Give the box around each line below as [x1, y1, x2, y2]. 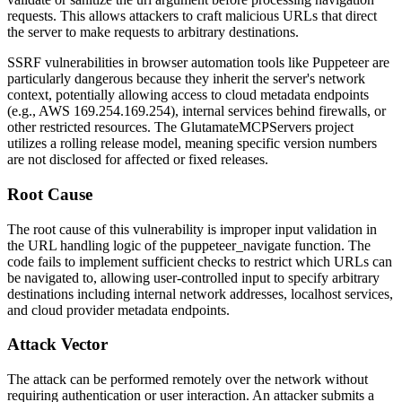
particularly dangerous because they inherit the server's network [7, 71, 365, 87]
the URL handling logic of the [7, 237, 180, 253]
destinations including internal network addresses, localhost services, [7, 285, 393, 301]
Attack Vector [7, 335, 108, 354]
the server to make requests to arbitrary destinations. [7, 24, 299, 40]
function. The [291, 237, 371, 253]
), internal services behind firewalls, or [170, 103, 386, 119]
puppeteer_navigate [180, 237, 291, 253]
